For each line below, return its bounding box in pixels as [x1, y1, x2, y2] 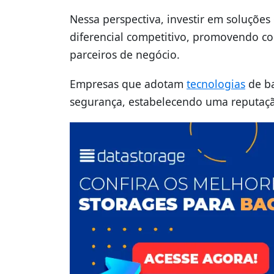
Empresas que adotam [70, 76, 187, 92]
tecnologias [187, 76, 245, 92]
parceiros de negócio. [70, 47, 180, 62]
